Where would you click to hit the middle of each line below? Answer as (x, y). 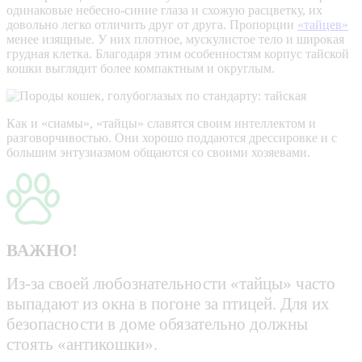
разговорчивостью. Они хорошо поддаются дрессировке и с (172, 138)
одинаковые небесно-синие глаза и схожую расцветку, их (164, 11)
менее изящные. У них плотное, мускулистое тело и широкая (175, 40)
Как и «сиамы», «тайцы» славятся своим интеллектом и (161, 124)
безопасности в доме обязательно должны (157, 324)
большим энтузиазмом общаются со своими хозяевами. (158, 153)
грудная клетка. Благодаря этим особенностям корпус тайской (178, 54)
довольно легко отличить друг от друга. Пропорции (152, 25)
